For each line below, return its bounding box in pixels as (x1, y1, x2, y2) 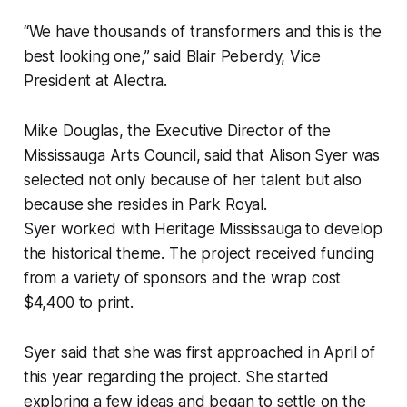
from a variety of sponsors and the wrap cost (23, 268, 342, 287)
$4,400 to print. (23, 293, 134, 312)
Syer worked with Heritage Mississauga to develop (23, 219, 382, 238)
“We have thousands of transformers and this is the (23, 22, 382, 41)
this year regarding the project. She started (23, 367, 330, 386)
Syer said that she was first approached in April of (23, 342, 376, 362)
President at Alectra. (23, 71, 168, 90)
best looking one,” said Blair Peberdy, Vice (23, 46, 321, 65)
